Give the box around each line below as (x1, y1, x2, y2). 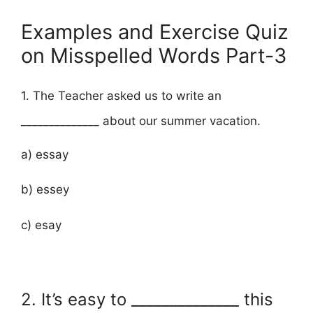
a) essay (21, 147, 68, 161)
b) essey (21, 182, 69, 197)
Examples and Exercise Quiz (21, 19, 289, 44)
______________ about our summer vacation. (21, 113, 261, 128)
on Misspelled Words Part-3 (21, 43, 286, 68)
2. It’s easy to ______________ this (21, 289, 273, 310)
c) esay (21, 217, 61, 232)
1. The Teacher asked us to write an (21, 88, 221, 103)
